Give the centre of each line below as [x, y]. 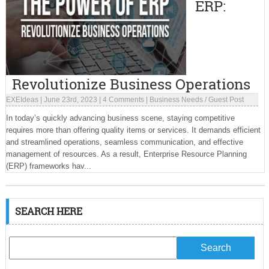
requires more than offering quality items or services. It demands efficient [133, 130]
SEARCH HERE [48, 211]
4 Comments [123, 100]
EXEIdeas [22, 100]
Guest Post [226, 100]
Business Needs [176, 100]
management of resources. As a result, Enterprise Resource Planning [126, 154]
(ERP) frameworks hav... [48, 166]
